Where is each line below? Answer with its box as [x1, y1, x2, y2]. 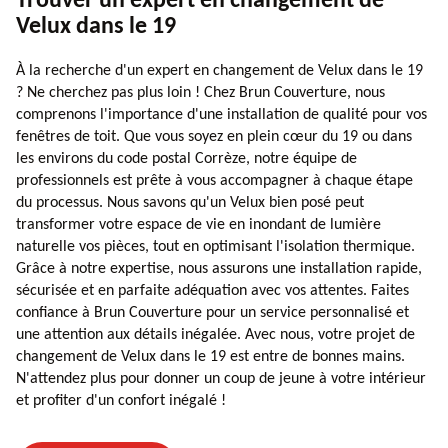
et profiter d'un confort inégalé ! [16, 392, 226, 409]
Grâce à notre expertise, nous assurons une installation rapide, [16, 260, 422, 277]
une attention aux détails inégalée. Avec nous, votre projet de [16, 326, 415, 343]
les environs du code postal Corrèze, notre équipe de [16, 150, 357, 167]
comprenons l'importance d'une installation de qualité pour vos [16, 106, 427, 123]
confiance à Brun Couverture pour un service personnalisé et [16, 304, 409, 321]
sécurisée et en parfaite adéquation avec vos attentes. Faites [16, 282, 409, 299]
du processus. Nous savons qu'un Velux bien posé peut [16, 194, 364, 211]
